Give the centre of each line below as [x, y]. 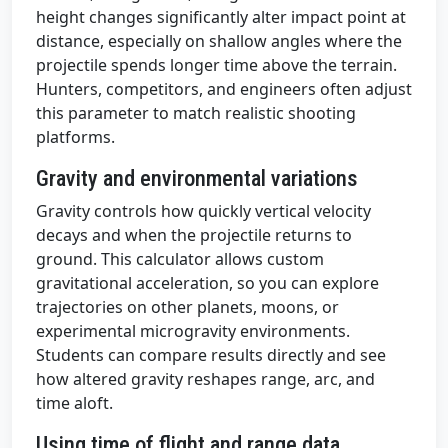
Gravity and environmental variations [197, 178]
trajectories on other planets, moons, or [187, 307]
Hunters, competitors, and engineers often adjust [224, 89]
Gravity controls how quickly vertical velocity [203, 211]
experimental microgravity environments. [193, 331]
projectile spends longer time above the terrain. [216, 65]
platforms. [75, 137]
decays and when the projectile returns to [194, 235]
